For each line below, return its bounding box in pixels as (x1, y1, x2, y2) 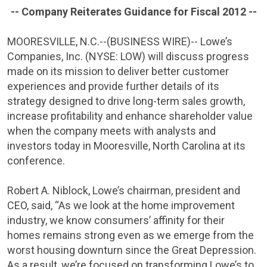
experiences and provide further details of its (7, 80, 219, 92)
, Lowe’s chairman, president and (88, 184, 240, 197)
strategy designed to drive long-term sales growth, (7, 95, 245, 107)
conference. (7, 154, 65, 167)
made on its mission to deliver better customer (7, 65, 229, 77)
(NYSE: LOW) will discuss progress (83, 50, 249, 63)
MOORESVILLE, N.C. (7, 35, 100, 48)
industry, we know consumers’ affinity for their (7, 214, 225, 226)
